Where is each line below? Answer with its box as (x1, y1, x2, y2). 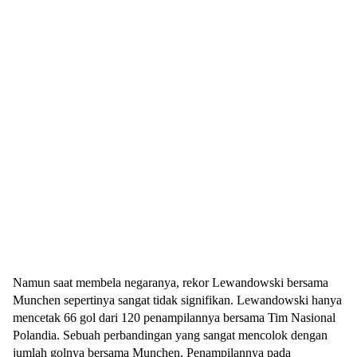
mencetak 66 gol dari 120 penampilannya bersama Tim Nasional (13, 311, 335, 325)
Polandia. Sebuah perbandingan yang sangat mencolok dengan (13, 328, 328, 343)
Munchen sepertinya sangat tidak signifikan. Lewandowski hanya (13, 293, 342, 308)
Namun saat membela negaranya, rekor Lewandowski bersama (13, 276, 328, 290)
